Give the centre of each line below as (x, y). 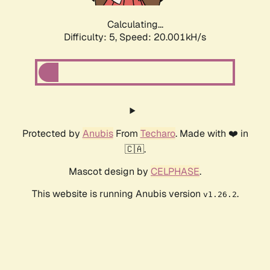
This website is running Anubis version (117, 194)
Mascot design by (110, 172)
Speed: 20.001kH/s (163, 37)
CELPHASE (175, 172)
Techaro (158, 134)
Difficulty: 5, (92, 37)
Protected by (52, 134)
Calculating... (135, 25)
